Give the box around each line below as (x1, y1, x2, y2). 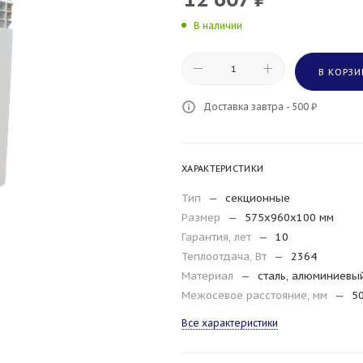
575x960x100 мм (245, 210, 334, 224)
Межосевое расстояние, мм (181, 288, 331, 302)
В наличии (194, 19, 242, 32)
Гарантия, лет (181, 229, 254, 244)
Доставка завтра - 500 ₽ (203, 100, 317, 113)
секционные (225, 190, 290, 205)
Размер (181, 210, 224, 224)
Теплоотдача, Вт (181, 249, 270, 263)
